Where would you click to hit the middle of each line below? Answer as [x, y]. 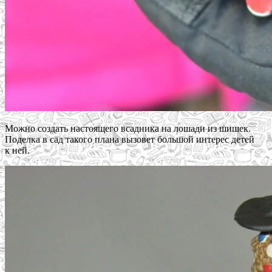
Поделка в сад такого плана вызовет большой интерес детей [130, 140]
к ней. [17, 151]
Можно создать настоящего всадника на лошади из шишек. [128, 129]
